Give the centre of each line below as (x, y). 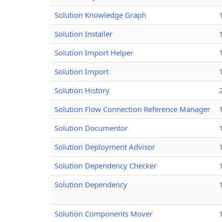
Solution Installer (83, 33)
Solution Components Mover (104, 213)
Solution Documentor (91, 128)
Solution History (82, 90)
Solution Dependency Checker (106, 165)
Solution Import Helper (94, 52)
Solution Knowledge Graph (100, 15)
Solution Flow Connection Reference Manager (132, 109)
